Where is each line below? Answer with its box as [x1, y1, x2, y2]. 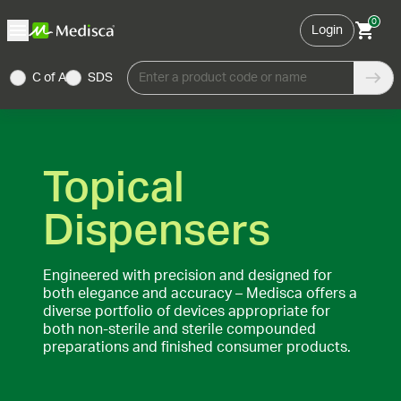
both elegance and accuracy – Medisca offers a [43, 286, 357, 301]
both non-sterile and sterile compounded [43, 322, 316, 337]
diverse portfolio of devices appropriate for [43, 304, 330, 319]
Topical [43, 166, 184, 209]
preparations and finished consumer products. [43, 340, 351, 354]
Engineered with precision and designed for [43, 269, 332, 283]
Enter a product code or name [139, 72, 307, 84]
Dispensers [43, 209, 270, 252]
